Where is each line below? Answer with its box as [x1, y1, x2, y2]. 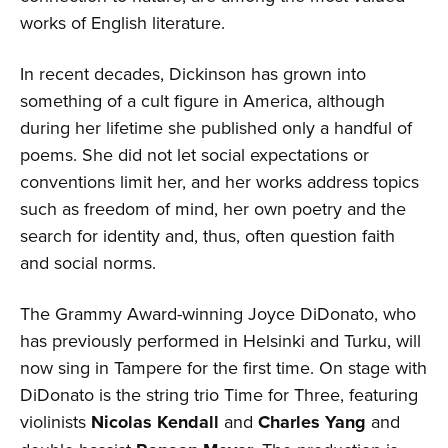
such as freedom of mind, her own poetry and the [20, 195, 406, 221]
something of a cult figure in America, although [20, 87, 385, 113]
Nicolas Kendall [91, 408, 219, 435]
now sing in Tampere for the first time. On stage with [20, 354, 427, 380]
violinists [20, 408, 91, 434]
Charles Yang [258, 408, 366, 435]
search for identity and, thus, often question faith [20, 222, 395, 248]
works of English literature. [20, 9, 225, 35]
